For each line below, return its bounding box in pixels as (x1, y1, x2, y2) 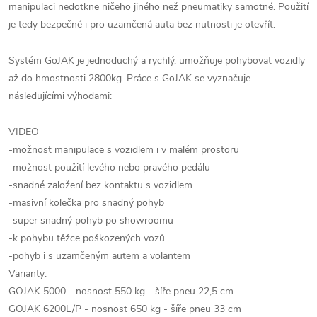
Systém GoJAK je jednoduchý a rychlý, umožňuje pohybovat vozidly (8, 54, 305, 67)
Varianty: (8, 267, 47, 280)
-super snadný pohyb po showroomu (8, 214, 173, 227)
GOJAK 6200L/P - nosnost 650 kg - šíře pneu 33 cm (8, 302, 241, 316)
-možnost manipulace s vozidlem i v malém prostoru (8, 143, 239, 156)
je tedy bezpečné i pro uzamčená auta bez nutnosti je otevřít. (8, 18, 275, 31)
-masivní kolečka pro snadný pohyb (8, 196, 164, 209)
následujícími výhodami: (8, 89, 112, 103)
